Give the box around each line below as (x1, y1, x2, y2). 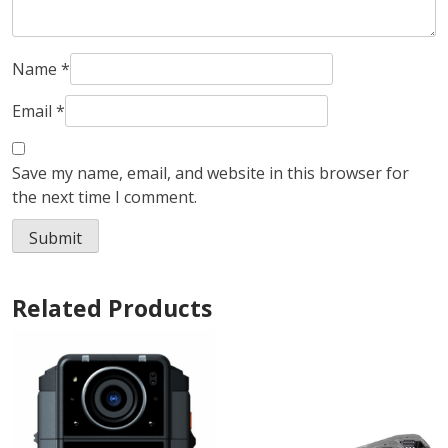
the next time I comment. (12, 186, 197, 209)
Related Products (12, 292, 212, 325)
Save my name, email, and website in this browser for (12, 162, 409, 185)
